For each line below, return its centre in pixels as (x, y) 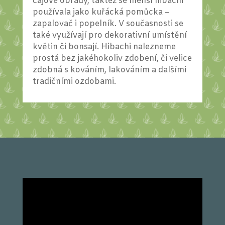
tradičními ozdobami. (74, 82)
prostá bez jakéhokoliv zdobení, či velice (112, 59)
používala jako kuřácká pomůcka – (101, 13)
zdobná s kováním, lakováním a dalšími (109, 70)
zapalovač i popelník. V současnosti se (108, 24)
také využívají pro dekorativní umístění (109, 36)
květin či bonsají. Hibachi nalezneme (104, 47)
